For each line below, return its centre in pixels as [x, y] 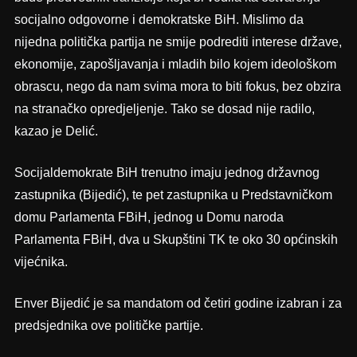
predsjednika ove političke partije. [108, 326]
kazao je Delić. [56, 131]
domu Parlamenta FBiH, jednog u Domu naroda [149, 218]
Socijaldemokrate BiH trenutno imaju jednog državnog [167, 173]
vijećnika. [41, 262]
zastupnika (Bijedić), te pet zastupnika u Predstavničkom [173, 195]
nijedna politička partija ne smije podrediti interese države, [178, 42]
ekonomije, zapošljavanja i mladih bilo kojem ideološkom [175, 65]
